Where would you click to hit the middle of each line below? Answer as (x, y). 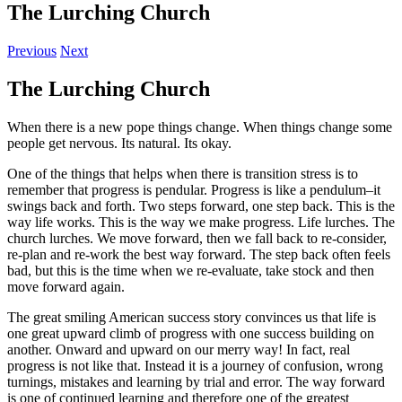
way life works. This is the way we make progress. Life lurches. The (201, 222)
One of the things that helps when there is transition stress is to (183, 173)
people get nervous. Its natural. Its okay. (119, 143)
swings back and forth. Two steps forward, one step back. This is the (201, 205)
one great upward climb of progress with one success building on (191, 333)
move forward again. (66, 286)
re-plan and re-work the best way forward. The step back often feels (199, 254)
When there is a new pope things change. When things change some (200, 127)
